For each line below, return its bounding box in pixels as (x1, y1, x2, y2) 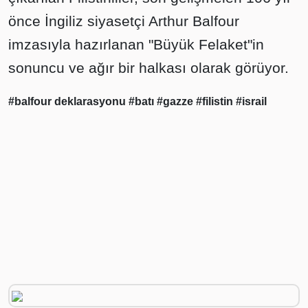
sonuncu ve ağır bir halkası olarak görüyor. (8, 60, 289, 76)
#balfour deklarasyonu (8, 96, 129, 108)
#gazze (157, 96, 196, 108)
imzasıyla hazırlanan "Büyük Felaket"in (8, 36, 264, 53)
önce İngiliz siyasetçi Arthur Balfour (8, 13, 239, 30)
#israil (236, 96, 267, 108)
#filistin (196, 96, 236, 108)
